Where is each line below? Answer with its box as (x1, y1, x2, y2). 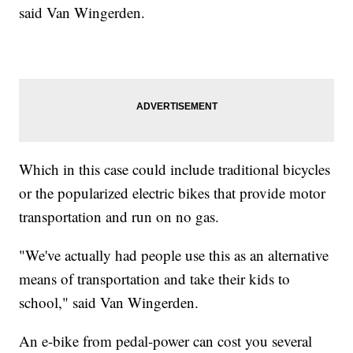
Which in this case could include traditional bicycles (19, 158, 331, 179)
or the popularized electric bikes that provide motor (19, 182, 326, 203)
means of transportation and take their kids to (19, 268, 291, 288)
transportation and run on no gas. (19, 206, 220, 226)
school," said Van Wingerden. (19, 292, 199, 312)
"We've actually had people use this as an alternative (19, 244, 329, 265)
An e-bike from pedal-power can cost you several (19, 330, 313, 351)
